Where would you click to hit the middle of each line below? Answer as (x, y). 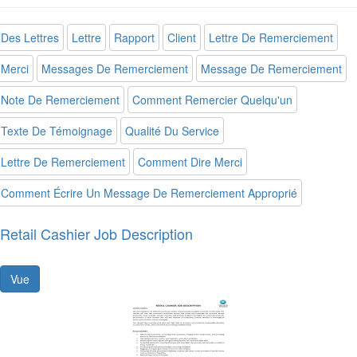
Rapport (134, 37)
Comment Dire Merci (190, 162)
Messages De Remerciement (115, 69)
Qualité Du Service (172, 131)
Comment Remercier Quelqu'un (212, 100)
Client (182, 37)
